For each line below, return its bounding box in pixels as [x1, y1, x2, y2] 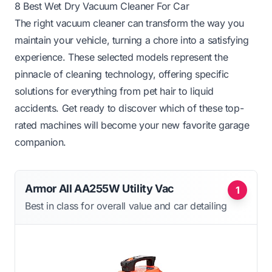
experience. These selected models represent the [15, 50, 228, 63]
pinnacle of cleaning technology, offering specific [15, 67, 229, 80]
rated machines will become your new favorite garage [15, 118, 250, 131]
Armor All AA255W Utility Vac [25, 182, 174, 195]
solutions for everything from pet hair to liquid [15, 84, 214, 97]
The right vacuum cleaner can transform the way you [15, 16, 245, 29]
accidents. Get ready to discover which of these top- [15, 101, 244, 114]
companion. [15, 135, 66, 148]
